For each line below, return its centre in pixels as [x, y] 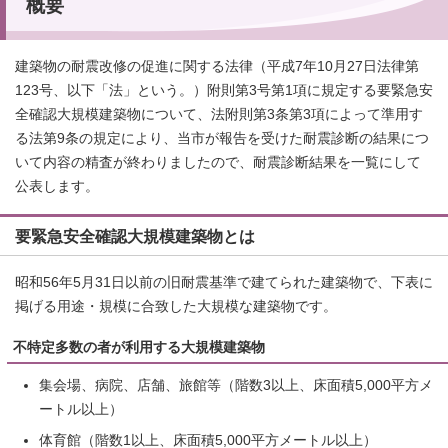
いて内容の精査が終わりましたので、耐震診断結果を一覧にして [218, 162]
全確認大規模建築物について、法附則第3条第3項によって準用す [219, 114]
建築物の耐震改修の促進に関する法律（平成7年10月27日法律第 [217, 66]
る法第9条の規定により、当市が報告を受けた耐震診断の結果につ [222, 138]
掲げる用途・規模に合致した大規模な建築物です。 [176, 306]
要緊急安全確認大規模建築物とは [135, 235]
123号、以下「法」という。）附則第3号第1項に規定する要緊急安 [224, 90]
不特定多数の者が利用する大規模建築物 [139, 347]
